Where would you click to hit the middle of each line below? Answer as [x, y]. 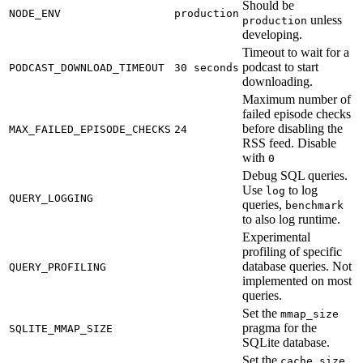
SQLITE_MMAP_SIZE [61, 328]
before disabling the [293, 128]
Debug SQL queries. [295, 175]
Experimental [276, 237]
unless [325, 19]
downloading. [278, 81]
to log [301, 190]
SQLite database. [286, 342]
